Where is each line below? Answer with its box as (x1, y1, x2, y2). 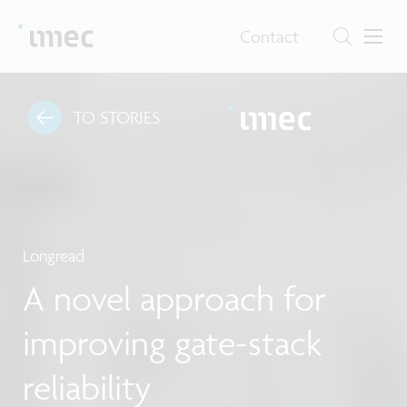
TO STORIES (73, 106, 160, 129)
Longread (23, 245, 84, 267)
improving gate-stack (23, 321, 322, 365)
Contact (240, 25, 300, 47)
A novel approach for (23, 276, 326, 321)
